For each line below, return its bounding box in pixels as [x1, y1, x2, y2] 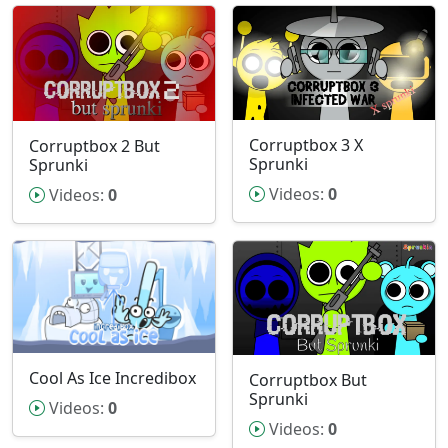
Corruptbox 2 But [29, 134, 160, 157]
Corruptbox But [249, 368, 367, 391]
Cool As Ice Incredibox [29, 366, 196, 389]
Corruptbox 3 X [249, 134, 363, 156]
